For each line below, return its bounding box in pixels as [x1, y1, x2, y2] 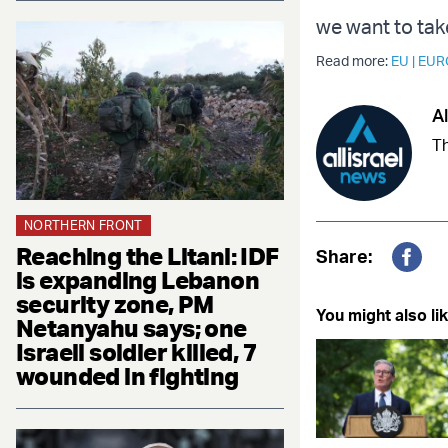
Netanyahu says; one [16, 312, 247, 343]
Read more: [316, 52, 391, 70]
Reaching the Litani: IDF [16, 240, 279, 271]
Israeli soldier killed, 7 [16, 336, 256, 367]
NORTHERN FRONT [24, 216, 143, 233]
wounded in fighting [16, 360, 239, 391]
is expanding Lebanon [16, 264, 259, 295]
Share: [316, 245, 372, 268]
